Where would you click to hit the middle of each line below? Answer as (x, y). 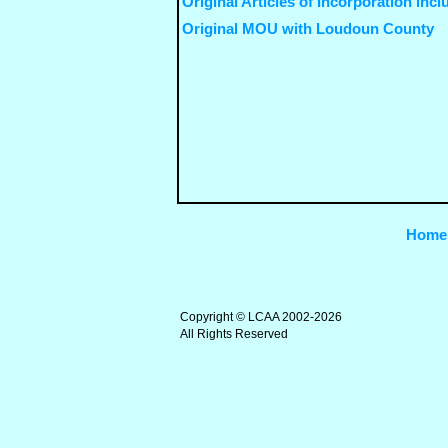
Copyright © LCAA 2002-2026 (261, 317)
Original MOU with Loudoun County (308, 29)
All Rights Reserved (234, 334)
